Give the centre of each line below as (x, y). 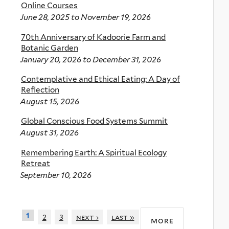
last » (123, 217)
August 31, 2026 (49, 133)
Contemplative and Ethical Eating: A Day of (100, 79)
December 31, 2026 (127, 59)
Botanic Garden (50, 48)
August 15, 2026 (50, 101)
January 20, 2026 (51, 59)
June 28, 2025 (45, 17)
